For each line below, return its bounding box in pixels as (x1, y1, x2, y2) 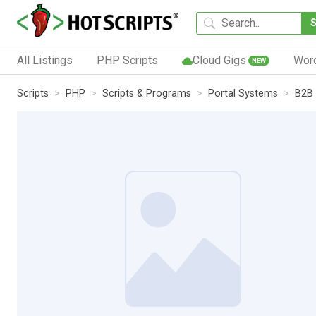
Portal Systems (208, 87, 278, 99)
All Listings (17, 53, 73, 67)
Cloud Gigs (192, 53, 246, 67)
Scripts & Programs (102, 87, 191, 99)
